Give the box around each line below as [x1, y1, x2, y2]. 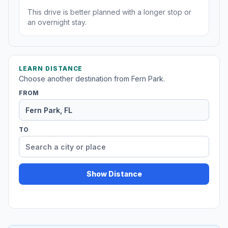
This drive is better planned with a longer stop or [27, 8, 191, 17]
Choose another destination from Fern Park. [19, 74, 165, 83]
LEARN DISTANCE [19, 65, 83, 73]
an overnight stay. [27, 18, 87, 27]
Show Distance [86, 169, 142, 179]
